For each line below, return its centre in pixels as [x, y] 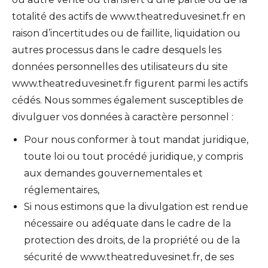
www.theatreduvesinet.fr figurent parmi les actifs [130, 83]
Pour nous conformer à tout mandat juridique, [136, 139]
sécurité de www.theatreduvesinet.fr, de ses [129, 257]
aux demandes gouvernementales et [113, 173]
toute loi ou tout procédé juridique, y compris [133, 156]
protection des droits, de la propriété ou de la [132, 240]
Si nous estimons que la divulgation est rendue [136, 206]
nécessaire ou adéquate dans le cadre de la [127, 223]
